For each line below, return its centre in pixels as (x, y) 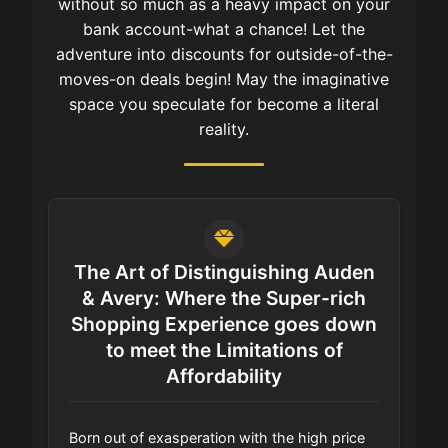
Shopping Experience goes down (224, 324)
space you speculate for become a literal (224, 104)
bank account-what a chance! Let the (224, 29)
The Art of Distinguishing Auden (224, 272)
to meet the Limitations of (224, 350)
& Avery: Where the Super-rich (224, 298)
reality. (224, 129)
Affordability (224, 376)
